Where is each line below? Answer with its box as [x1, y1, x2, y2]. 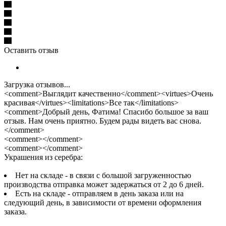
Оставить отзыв [4, 45, 59, 54]
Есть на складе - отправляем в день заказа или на [15, 189, 184, 198]
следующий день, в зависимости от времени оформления [4, 198, 201, 207]
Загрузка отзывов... [4, 80, 70, 89]
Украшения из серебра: [4, 152, 83, 161]
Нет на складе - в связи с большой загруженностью [15, 171, 191, 180]
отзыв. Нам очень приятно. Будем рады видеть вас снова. [4, 116, 201, 125]
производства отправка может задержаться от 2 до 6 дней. [4, 180, 206, 189]
